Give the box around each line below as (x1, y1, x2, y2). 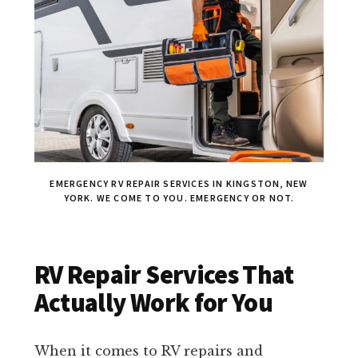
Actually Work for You (34, 287, 273, 320)
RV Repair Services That (34, 259, 294, 292)
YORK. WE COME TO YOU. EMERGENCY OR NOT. (63, 192, 295, 205)
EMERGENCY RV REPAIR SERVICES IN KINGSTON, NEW (50, 177, 308, 190)
